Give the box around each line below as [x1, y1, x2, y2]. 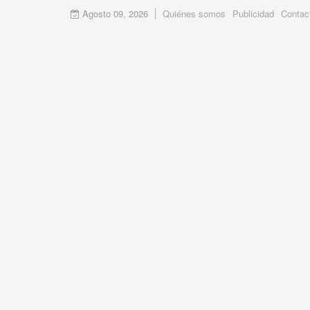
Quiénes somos [163, 7, 226, 20]
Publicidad [232, 7, 274, 20]
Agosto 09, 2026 [80, 7, 148, 20]
